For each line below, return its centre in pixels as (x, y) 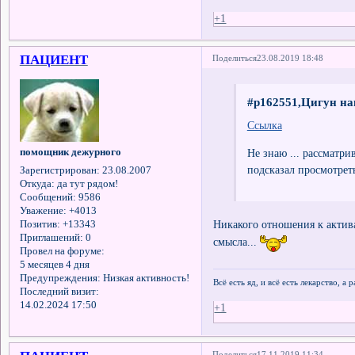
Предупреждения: (60, 278)
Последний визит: (59, 291)
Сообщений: (48, 197)
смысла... (237, 242)
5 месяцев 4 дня (54, 264)
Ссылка (264, 126)
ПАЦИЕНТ (53, 59)
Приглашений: (51, 237)
